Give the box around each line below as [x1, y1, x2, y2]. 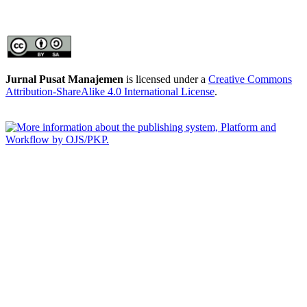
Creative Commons [208, 73, 292, 85]
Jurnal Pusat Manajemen [5, 73, 123, 85]
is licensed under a [123, 73, 208, 85]
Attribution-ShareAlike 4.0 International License [5, 85, 214, 97]
